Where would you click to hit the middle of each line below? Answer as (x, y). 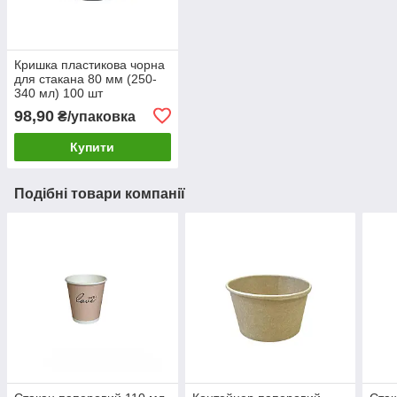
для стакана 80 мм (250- (86, 78)
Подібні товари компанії (100, 193)
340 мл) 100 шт (58, 93)
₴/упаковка (95, 116)
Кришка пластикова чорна (90, 64)
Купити (93, 147)
